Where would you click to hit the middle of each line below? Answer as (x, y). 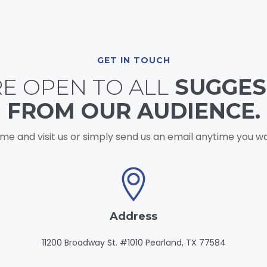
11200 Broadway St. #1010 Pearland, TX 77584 (133, 243)
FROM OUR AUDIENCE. (133, 111)
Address (133, 216)
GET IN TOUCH (133, 60)
